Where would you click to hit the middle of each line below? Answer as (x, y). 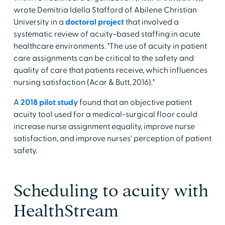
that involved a (151, 22)
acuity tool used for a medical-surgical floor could (105, 115)
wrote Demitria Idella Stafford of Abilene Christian (105, 10)
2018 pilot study (49, 103)
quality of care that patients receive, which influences (110, 71)
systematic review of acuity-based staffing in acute (107, 34)
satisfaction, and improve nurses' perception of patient (112, 139)
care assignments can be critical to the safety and (103, 59)
